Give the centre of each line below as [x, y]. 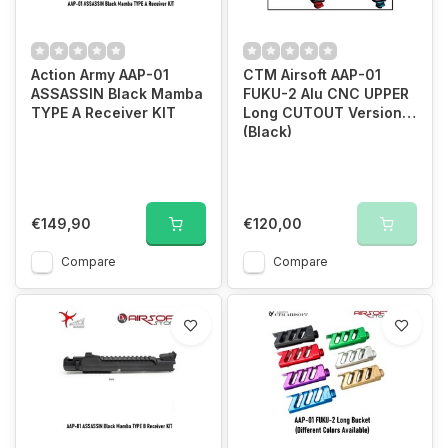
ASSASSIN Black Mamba [117, 93]
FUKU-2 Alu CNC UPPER [325, 93]
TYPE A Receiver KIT [103, 112]
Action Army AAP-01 [100, 74]
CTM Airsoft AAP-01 [311, 74]
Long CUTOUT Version [322, 112]
